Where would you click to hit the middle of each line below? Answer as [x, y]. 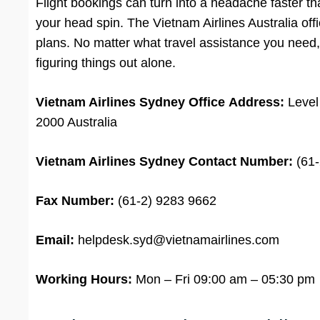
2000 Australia [76, 122]
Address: [256, 102]
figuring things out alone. [106, 63]
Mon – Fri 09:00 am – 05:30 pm [224, 280]
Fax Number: [75, 201]
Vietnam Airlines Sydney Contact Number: [164, 162]
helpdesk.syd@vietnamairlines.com [177, 240]
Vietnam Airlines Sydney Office [130, 102]
